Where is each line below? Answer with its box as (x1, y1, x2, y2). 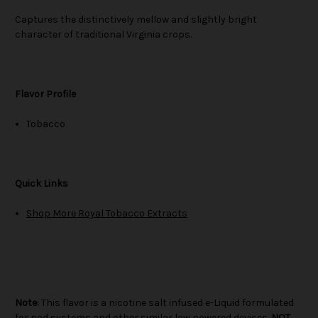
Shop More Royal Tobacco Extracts (26, 207, 188, 220)
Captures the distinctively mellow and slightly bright (15, 13, 257, 26)
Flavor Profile (15, 88, 76, 101)
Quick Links (15, 177, 68, 190)
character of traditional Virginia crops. (15, 28, 192, 41)
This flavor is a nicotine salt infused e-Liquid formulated (39, 297, 294, 309)
